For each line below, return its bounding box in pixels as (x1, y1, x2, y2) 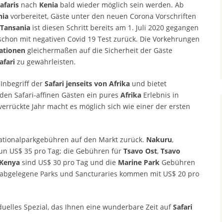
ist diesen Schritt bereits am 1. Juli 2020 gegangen (30, 23, 199, 33)
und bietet (132, 79, 166, 89)
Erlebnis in (141, 90, 179, 100)
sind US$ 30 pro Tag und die (22, 158, 118, 167)
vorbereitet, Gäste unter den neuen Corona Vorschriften (8, 11, 196, 21)
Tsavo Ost (123, 146, 157, 156)
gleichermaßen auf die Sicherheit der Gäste (25, 46, 172, 55)
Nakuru (146, 135, 172, 145)
